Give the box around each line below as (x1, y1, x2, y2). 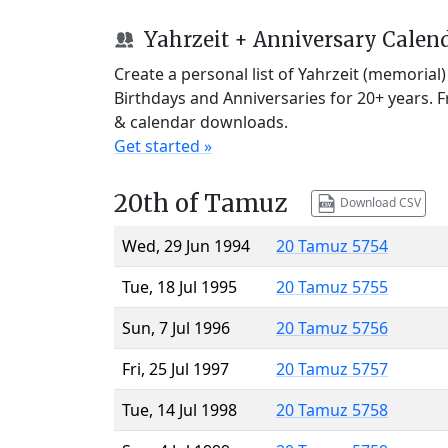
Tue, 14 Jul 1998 (122, 398, 237, 421)
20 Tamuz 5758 (276, 398, 388, 421)
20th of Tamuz (114, 187, 287, 219)
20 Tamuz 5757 (276, 357, 388, 380)
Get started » (114, 134, 212, 157)
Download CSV (336, 193, 421, 211)
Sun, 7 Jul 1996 (122, 316, 230, 339)
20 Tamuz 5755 (276, 275, 388, 298)
